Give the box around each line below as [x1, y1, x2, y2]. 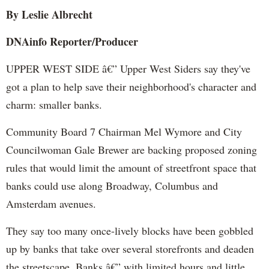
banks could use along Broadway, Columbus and [6, 178, 218, 193]
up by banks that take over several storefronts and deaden [6, 241, 254, 256]
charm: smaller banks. [6, 97, 102, 112]
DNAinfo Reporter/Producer [6, 33, 138, 49]
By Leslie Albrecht [6, 6, 92, 22]
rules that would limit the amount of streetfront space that [6, 160, 256, 175]
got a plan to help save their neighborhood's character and [6, 79, 256, 94]
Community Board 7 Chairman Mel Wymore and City [6, 124, 242, 139]
